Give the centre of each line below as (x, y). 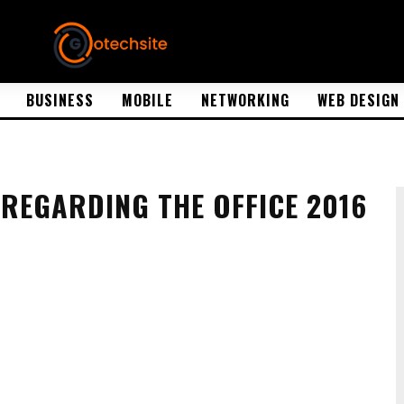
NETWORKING (245, 100)
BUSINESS (60, 100)
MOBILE (147, 100)
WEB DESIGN (358, 100)
